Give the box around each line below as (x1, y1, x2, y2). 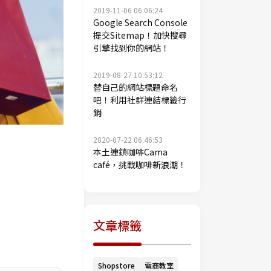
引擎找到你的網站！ (93, 42, 169, 54)
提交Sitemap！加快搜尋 (93, 29, 187, 41)
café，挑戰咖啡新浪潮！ (93, 158, 186, 171)
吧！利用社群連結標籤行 (93, 94, 186, 106)
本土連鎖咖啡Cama (93, 146, 168, 158)
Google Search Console (93, 16, 188, 28)
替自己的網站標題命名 (93, 81, 178, 93)
